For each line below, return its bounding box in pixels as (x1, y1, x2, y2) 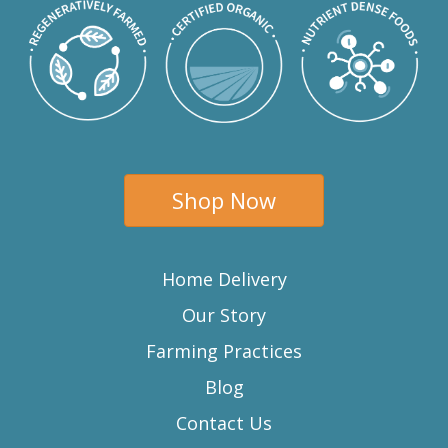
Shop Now (172, 184, 276, 215)
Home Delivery (161, 266, 287, 291)
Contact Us (176, 410, 272, 435)
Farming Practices (146, 338, 302, 363)
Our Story (182, 302, 266, 327)
